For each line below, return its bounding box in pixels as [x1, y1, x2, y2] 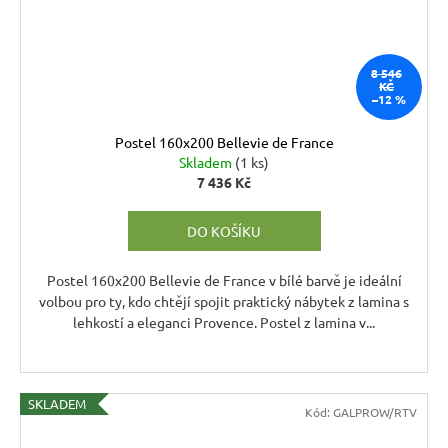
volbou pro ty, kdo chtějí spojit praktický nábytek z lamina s [39, 292, 409, 311]
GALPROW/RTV [333, 404, 417, 421]
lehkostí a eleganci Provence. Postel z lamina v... [73, 313, 375, 332]
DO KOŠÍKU [187, 222, 261, 241]
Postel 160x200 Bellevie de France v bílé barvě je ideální [46, 271, 402, 290]
